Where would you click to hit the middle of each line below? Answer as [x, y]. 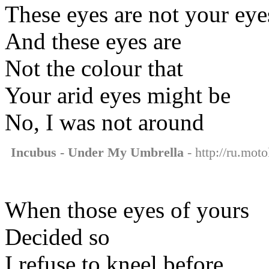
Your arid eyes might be [118, 95]
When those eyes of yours [127, 210]
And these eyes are [93, 41]
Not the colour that [94, 68]
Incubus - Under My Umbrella [97, 152]
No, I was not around [104, 122]
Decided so [57, 237]
